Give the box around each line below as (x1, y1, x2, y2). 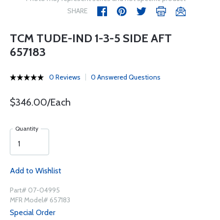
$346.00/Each (10, 96, 71, 108)
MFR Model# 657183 (10, 195, 70, 204)
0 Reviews (49, 73, 81, 82)
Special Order (10, 208, 55, 217)
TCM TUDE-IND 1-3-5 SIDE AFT (10, 31, 172, 45)
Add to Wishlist (10, 166, 61, 175)
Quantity (15, 125, 38, 132)
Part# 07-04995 (10, 186, 60, 194)
